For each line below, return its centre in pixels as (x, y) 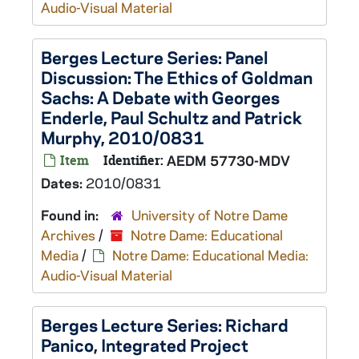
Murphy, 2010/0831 (123, 137)
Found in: (71, 215)
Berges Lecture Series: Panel (155, 57)
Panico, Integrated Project (145, 345)
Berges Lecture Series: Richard (165, 325)
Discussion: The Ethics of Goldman (177, 77)
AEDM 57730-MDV (228, 160)
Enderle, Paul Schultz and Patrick (171, 117)
